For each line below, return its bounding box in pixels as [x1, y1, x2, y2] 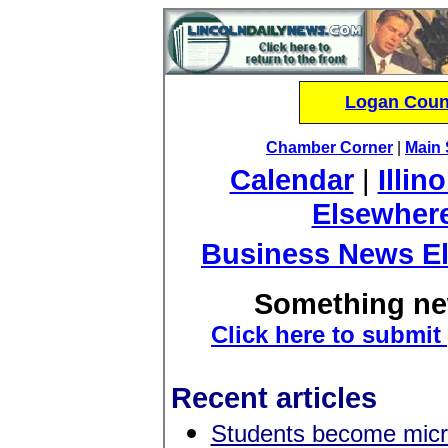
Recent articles [170, 381, 377, 414]
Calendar [229, 163, 354, 196]
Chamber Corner [266, 139, 393, 156]
